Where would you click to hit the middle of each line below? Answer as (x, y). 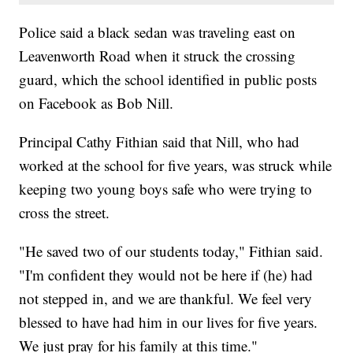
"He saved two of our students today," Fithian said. (171, 251)
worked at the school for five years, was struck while (176, 165)
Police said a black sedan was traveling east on (158, 32)
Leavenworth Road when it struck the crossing (158, 56)
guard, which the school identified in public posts (168, 80)
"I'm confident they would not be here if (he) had (166, 275)
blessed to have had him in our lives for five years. (169, 322)
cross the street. (65, 213)
